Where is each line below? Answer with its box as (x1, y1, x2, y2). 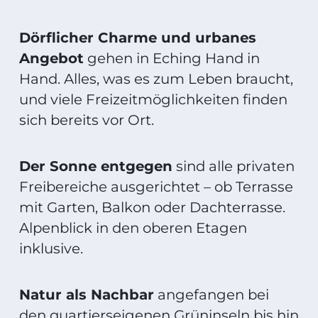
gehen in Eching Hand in (84, 49, 260, 67)
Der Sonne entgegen (19, 157, 172, 175)
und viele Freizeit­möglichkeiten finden (19, 90, 287, 108)
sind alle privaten (172, 157, 295, 175)
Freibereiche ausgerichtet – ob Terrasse (19, 177, 293, 195)
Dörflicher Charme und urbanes (19, 28, 256, 46)
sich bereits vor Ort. (19, 111, 154, 128)
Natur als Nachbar (19, 285, 154, 303)
